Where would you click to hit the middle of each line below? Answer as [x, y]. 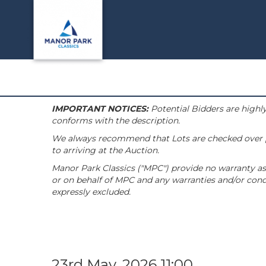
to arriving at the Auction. [105, 150]
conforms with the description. [116, 121]
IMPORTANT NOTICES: [100, 109]
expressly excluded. [91, 192]
